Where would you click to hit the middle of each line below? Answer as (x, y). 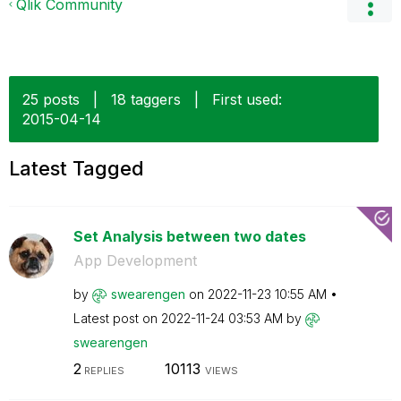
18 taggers (146, 99)
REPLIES (102, 370)
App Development (135, 260)
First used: (247, 99)
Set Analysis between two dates (189, 236)
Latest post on (117, 318)
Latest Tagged (77, 168)
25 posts (51, 99)
